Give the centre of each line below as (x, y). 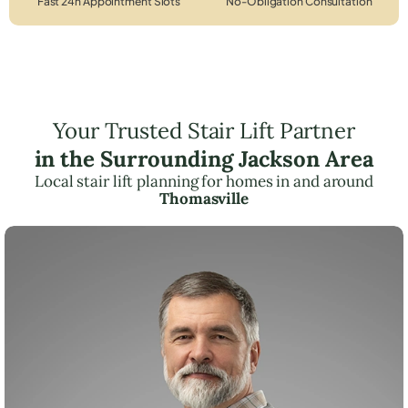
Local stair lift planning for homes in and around (204, 181)
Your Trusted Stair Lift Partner (204, 130)
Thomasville (204, 198)
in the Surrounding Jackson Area (204, 158)
